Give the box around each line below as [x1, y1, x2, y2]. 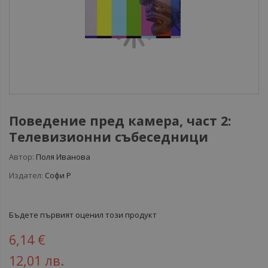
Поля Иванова [36, 151, 90, 162]
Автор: [9, 151, 34, 162]
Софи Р [45, 170, 71, 181]
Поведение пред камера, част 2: [9, 112, 232, 129]
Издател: [9, 170, 43, 181]
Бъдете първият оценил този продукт [9, 209, 157, 220]
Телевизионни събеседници [9, 128, 208, 145]
